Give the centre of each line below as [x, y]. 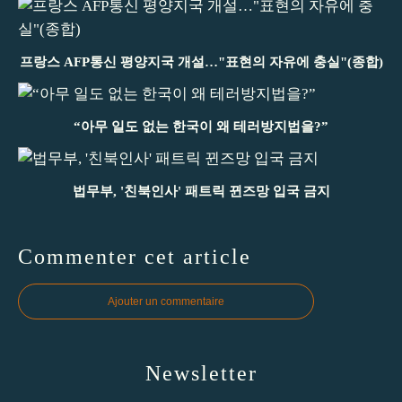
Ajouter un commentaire [166, 301]
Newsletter [201, 373]
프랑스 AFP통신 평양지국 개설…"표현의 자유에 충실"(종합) [201, 61]
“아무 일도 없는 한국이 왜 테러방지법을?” [201, 126]
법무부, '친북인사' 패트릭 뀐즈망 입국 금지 [201, 191]
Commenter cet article [135, 256]
